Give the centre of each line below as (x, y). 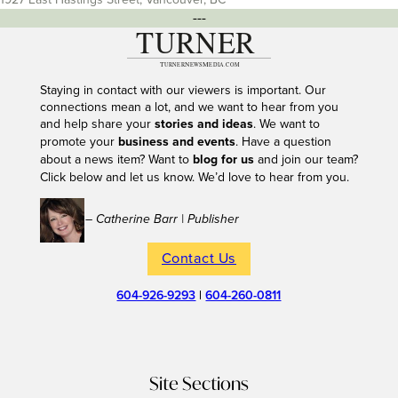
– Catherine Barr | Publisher (162, 219)
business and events (176, 142)
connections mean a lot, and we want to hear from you (189, 107)
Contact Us (199, 258)
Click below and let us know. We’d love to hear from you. (196, 177)
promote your (79, 141)
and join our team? (306, 159)
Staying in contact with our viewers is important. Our (183, 90)
